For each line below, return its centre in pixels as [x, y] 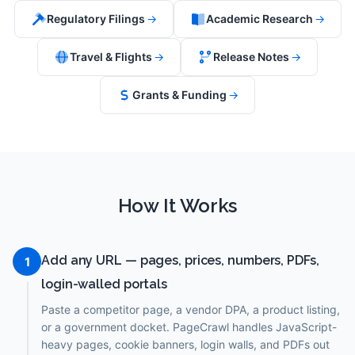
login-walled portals [104, 284]
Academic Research [259, 19]
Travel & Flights [111, 57]
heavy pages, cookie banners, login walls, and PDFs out [185, 344]
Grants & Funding [179, 95]
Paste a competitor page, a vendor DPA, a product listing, [191, 309]
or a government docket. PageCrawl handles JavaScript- [189, 327]
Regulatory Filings [95, 19]
